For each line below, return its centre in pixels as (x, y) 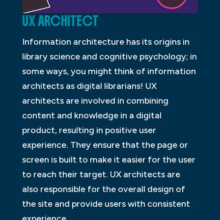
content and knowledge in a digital (92, 115)
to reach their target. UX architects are (101, 174)
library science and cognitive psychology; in (109, 56)
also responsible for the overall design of (103, 189)
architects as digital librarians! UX (89, 86)
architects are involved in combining (95, 100)
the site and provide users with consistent (106, 204)
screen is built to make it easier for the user (109, 159)
